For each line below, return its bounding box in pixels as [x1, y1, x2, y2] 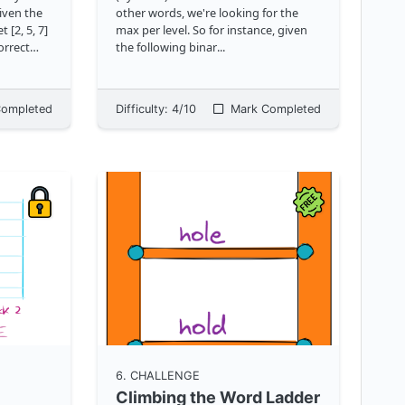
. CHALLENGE [122, 368, 200, 382]
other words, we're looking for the [115, 4, 298, 21]
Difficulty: [115, 101, 172, 116]
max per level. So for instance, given [115, 21, 307, 38]
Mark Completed [226, 101, 321, 116]
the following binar [115, 38, 217, 55]
